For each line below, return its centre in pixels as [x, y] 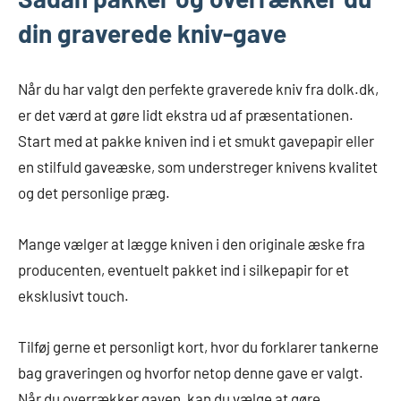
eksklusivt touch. [73, 296]
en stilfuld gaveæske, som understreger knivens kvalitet [198, 167]
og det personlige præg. [94, 193]
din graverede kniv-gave [152, 34]
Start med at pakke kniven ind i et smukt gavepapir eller [196, 141]
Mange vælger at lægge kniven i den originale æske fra [192, 244]
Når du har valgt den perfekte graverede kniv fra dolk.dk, [198, 89]
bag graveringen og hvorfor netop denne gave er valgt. [191, 373]
